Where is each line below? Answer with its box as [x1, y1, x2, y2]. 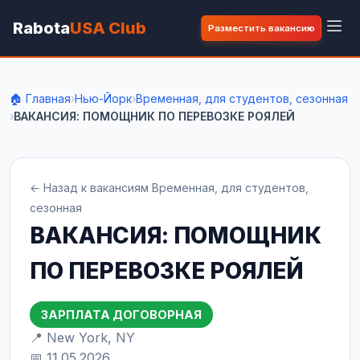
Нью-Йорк [75, 92, 132, 105]
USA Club [70, 18, 146, 38]
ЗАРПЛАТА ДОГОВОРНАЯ [41, 308, 202, 321]
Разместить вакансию [207, 22, 315, 34]
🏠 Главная [10, 92, 71, 105]
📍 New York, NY [30, 329, 135, 346]
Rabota [13, 18, 70, 38]
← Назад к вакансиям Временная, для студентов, [30, 181, 309, 194]
